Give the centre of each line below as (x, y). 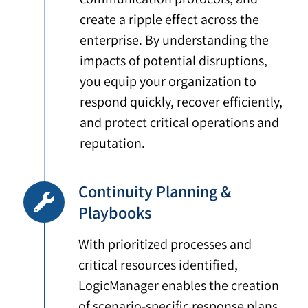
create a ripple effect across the (170, 20)
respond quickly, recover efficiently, (181, 102)
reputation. (113, 143)
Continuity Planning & (155, 191)
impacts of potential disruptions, (174, 61)
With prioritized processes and (165, 244)
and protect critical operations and (180, 123)
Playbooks (115, 213)
